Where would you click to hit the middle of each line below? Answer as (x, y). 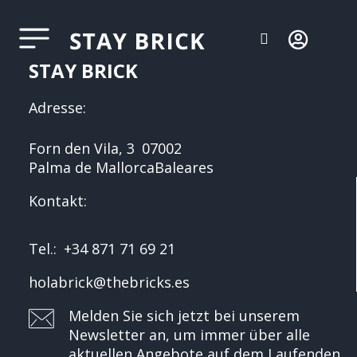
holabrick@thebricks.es (109, 282)
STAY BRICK (83, 71)
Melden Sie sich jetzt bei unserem (184, 316)
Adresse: (57, 108)
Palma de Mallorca (92, 167)
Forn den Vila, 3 (82, 148)
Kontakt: (58, 201)
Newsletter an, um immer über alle (189, 335)
